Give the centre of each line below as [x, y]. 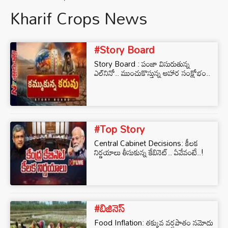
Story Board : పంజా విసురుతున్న [142, 64]
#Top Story [119, 129]
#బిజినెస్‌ [109, 208]
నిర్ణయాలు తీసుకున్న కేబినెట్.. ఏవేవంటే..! [149, 152]
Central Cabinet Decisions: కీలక [146, 143]
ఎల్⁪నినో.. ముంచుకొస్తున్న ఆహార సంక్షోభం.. [152, 73]
